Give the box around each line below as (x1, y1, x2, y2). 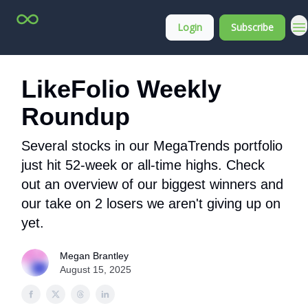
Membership (95, 23, 141, 32)
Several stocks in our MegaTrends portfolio (21, 138, 283, 153)
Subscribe (231, 21, 274, 34)
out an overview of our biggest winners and (21, 177, 283, 192)
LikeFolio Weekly (21, 75, 221, 103)
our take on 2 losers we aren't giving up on (21, 196, 280, 211)
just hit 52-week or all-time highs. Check (21, 157, 265, 173)
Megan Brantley (60, 250, 129, 261)
